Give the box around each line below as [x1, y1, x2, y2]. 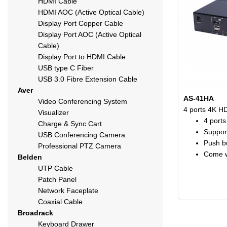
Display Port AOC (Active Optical [38, 30, 141, 39]
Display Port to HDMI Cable [38, 53, 126, 61]
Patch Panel [38, 175, 77, 183]
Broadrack [18, 209, 53, 217]
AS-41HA [183, 94, 214, 103]
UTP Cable [38, 164, 73, 172]
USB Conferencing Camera [38, 131, 125, 139]
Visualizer [38, 108, 69, 117]
